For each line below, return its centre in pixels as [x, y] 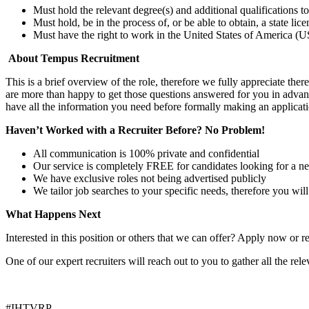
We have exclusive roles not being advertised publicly [150, 179]
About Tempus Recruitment [72, 59]
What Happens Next [54, 215]
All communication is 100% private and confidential [146, 154]
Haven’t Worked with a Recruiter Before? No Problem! [135, 130]
